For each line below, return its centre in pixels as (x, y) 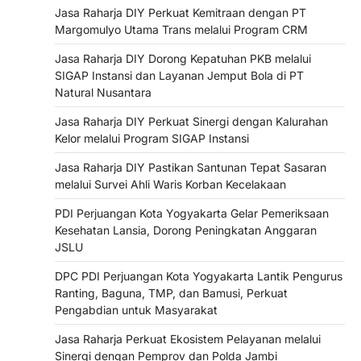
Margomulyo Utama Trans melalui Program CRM (181, 29)
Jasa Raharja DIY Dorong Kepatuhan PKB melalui (183, 58)
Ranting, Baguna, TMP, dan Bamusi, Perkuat (171, 293)
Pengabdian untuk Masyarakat (136, 309)
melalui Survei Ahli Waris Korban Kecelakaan (170, 184)
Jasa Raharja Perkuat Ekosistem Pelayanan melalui (188, 338)
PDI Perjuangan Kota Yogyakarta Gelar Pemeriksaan (192, 213)
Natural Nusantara (103, 92)
